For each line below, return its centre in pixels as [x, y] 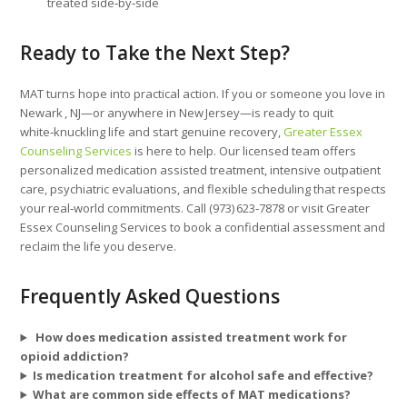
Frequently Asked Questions [150, 297]
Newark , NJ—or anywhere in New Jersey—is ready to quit [177, 113]
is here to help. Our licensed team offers [244, 151]
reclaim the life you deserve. [99, 247]
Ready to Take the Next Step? [155, 53]
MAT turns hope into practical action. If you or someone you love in [203, 94]
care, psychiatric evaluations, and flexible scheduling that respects [203, 189]
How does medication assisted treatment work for [190, 338]
